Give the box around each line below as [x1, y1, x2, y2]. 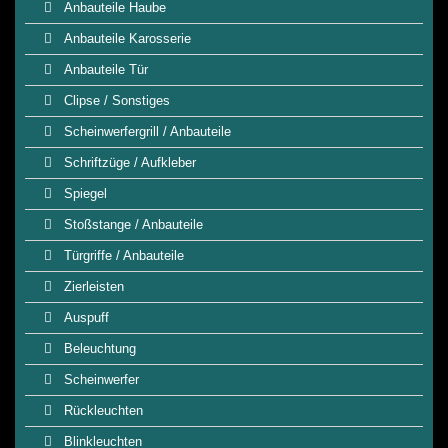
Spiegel [60, 186, 107, 201]
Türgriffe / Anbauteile [60, 248, 184, 263]
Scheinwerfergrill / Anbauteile [60, 124, 231, 139]
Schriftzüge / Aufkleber [60, 155, 196, 170]
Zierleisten [60, 279, 124, 294]
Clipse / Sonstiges [60, 93, 170, 108]
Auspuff [60, 310, 109, 325]
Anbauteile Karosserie [60, 31, 191, 46]
